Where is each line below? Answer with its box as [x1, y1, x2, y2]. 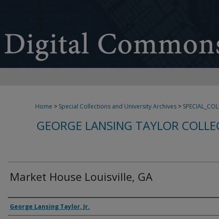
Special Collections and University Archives [59, 102, 176, 110]
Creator [8, 199, 43, 213]
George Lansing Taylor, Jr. [10, 202, 90, 211]
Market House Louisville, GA [10, 169, 153, 184]
